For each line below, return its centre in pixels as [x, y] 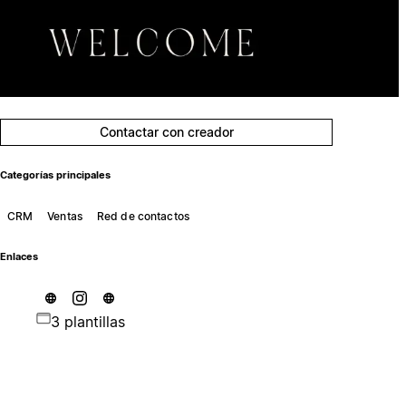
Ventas [65, 216]
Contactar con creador [166, 132]
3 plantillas [87, 321]
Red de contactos [143, 216]
